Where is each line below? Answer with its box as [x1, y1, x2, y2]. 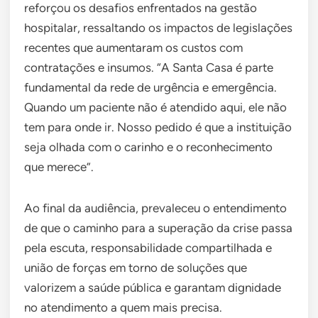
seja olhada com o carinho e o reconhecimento [24, 139, 273, 154]
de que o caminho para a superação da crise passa [24, 220, 292, 235]
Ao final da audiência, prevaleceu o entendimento [24, 200, 287, 215]
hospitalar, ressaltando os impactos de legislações [24, 20, 292, 35]
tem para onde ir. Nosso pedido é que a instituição [24, 119, 292, 134]
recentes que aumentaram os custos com [24, 40, 243, 55]
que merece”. [24, 159, 94, 174]
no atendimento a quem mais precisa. [24, 300, 222, 314]
